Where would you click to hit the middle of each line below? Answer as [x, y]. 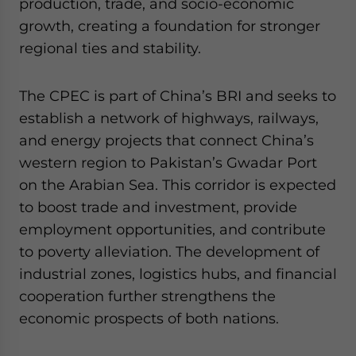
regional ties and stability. [110, 48]
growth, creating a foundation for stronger [170, 26]
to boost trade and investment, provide [158, 207]
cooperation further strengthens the [147, 296]
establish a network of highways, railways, [169, 118]
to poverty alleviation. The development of [169, 252]
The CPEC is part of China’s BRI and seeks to [178, 96]
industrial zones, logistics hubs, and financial [178, 274]
